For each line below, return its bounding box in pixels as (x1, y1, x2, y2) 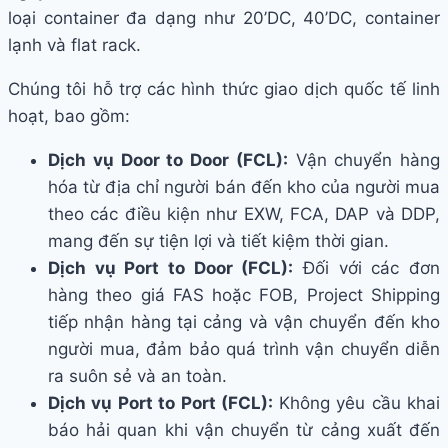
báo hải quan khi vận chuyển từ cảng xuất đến (48, 420, 440, 441)
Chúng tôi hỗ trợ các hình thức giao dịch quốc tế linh (8, 79, 440, 100)
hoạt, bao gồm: (8, 106, 130, 127)
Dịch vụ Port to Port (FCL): (48, 393, 279, 414)
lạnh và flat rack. (8, 35, 146, 56)
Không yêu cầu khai (278, 393, 441, 414)
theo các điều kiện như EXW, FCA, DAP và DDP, (48, 204, 440, 225)
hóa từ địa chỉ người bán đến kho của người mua (48, 177, 440, 198)
